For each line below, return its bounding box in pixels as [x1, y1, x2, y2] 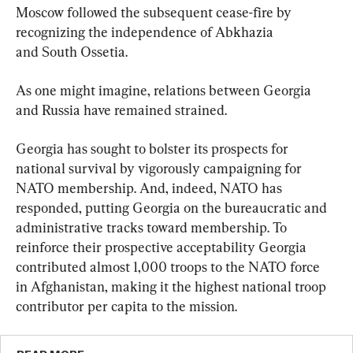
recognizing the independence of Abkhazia [16, 24, 277, 41]
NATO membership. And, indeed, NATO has [16, 180, 285, 197]
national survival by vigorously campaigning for [16, 160, 305, 177]
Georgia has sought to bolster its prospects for [16, 140, 292, 158]
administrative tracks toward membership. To [16, 219, 290, 236]
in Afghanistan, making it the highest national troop [16, 278, 329, 295]
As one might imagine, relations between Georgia [16, 82, 314, 99]
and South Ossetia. [16, 43, 128, 61]
